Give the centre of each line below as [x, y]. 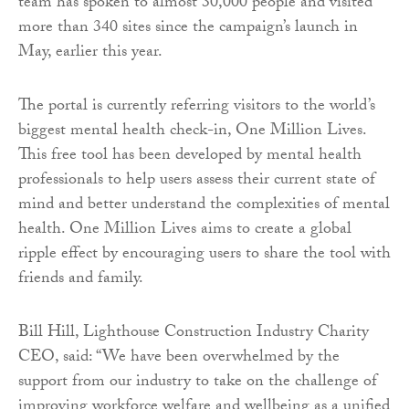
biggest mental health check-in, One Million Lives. [192, 132]
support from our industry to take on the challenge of [198, 383]
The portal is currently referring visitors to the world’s [197, 108]
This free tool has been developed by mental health [190, 157]
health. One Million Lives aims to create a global [185, 231]
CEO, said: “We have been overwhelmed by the [179, 359]
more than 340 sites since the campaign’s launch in [188, 29]
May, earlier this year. [90, 54]
